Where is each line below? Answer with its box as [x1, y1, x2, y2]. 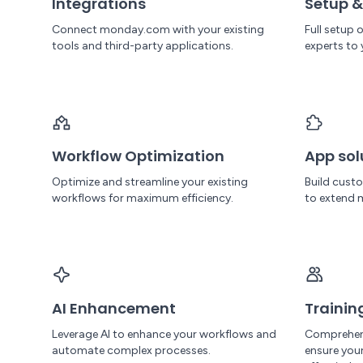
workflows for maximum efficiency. [52, 191, 233, 205]
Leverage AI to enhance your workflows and [52, 327, 276, 341]
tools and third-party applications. [52, 39, 233, 53]
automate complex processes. [52, 344, 211, 357]
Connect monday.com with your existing [52, 23, 264, 36]
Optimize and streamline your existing [52, 175, 248, 189]
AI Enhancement [52, 298, 176, 318]
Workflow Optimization [52, 146, 224, 166]
